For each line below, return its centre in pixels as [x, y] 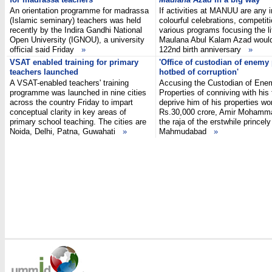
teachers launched [44, 72]
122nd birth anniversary [204, 49]
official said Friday [46, 49]
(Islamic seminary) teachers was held [75, 20]
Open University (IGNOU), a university [77, 40]
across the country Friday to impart [71, 102]
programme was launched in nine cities [78, 93]
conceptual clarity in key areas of [68, 112]
